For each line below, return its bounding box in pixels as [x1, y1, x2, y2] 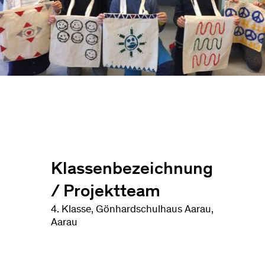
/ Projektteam [51, 183, 161, 202]
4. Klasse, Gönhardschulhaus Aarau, [51, 205, 214, 216]
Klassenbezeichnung [51, 161, 214, 179]
